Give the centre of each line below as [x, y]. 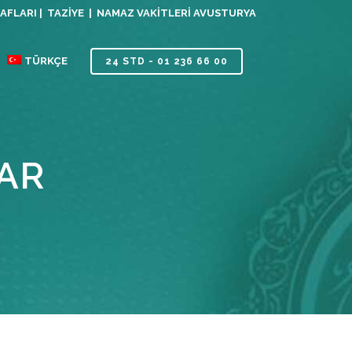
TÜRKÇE [46, 61]
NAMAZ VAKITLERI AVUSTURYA [176, 13]
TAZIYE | [72, 13]
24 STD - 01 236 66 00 [167, 61]
